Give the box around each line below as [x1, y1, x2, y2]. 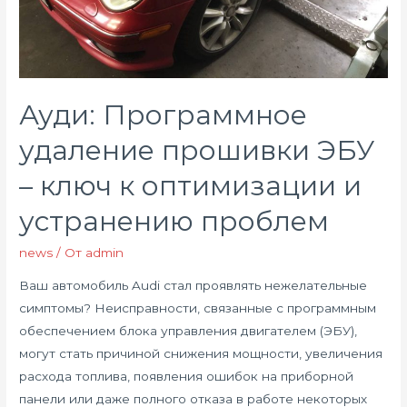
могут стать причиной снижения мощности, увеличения [19, 345, 383, 361]
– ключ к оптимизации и [19, 168, 362, 203]
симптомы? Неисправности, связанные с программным [19, 300, 377, 315]
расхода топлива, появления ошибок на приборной [19, 368, 354, 383]
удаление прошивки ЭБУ [19, 133, 375, 167]
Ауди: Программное [19, 97, 308, 132]
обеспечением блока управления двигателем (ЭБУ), [19, 323, 358, 338]
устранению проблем [19, 203, 330, 238]
